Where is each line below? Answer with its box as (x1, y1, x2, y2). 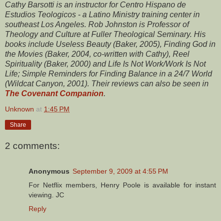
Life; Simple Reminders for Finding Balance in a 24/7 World (5, 70, 212, 78)
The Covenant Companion (5, 89, 104, 98)
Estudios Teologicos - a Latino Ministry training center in (5, 10, 200, 19)
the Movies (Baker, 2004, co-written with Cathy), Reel (5, 50, 189, 59)
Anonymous (29, 167, 70, 176)
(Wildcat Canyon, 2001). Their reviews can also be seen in (5, 79, 209, 88)
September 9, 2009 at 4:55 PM (73, 167, 168, 176)
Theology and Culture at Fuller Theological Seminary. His (5, 30, 206, 39)
